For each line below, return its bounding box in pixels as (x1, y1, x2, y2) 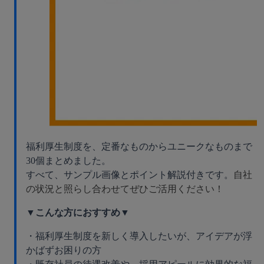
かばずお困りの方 (26, 245, 101, 256)
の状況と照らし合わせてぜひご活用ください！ (26, 184, 224, 194)
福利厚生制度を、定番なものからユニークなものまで (26, 141, 252, 152)
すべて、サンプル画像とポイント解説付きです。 (26, 170, 233, 180)
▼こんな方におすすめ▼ (26, 207, 130, 218)
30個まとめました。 (26, 156, 111, 166)
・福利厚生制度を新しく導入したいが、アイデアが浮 (26, 231, 252, 242)
